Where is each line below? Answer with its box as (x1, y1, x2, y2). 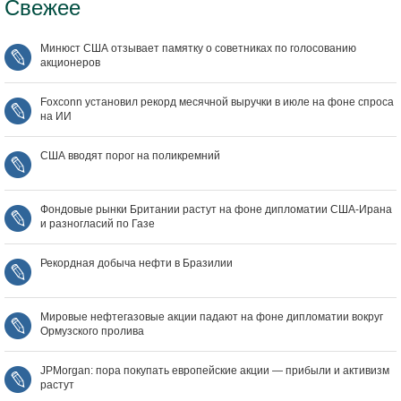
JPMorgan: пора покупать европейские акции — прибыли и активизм (40, 364, 389, 378)
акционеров (40, 56, 100, 70)
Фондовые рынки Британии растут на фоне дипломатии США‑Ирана (40, 203, 392, 217)
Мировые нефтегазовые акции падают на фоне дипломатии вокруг (40, 311, 383, 324)
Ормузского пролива (40, 325, 144, 338)
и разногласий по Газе (40, 218, 155, 231)
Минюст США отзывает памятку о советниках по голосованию (40, 42, 356, 55)
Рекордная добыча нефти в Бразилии (40, 257, 233, 270)
